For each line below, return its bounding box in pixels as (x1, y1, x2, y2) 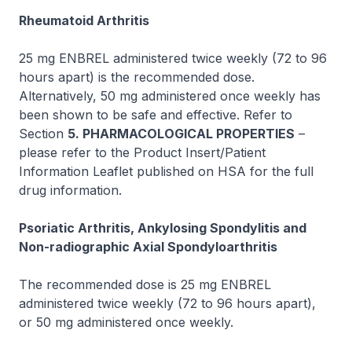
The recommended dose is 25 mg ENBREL (19, 277, 271, 292)
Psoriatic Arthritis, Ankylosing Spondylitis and (19, 220, 306, 236)
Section (19, 126, 68, 141)
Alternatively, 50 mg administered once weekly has (19, 88, 321, 104)
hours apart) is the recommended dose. (19, 69, 255, 85)
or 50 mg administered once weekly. (19, 314, 233, 330)
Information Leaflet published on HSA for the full (19, 163, 313, 179)
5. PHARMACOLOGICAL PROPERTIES (68, 126, 295, 141)
